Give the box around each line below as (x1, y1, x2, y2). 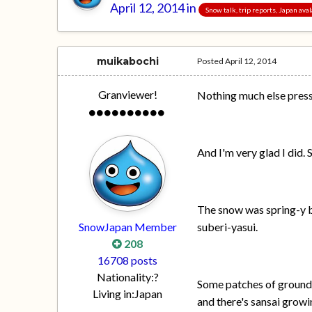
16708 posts (97, 253, 158, 267)
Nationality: (96, 270, 154, 284)
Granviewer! (97, 88, 157, 102)
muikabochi (96, 55, 159, 68)
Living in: (93, 287, 135, 301)
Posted (197, 56, 226, 67)
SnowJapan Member (78, 220, 177, 234)
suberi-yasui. (197, 220, 258, 234)
